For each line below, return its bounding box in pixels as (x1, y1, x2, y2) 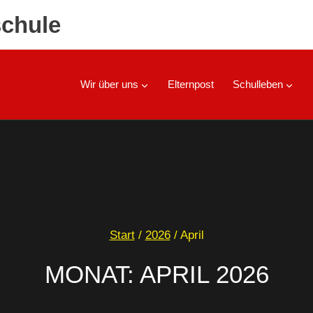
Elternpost (167, 78, 214, 90)
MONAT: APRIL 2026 (44, 260, 269, 288)
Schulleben (232, 78, 283, 90)
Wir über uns (80, 78, 138, 90)
